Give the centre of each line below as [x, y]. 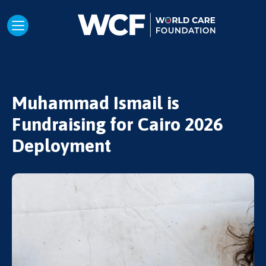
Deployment [61, 145]
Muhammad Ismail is [96, 103]
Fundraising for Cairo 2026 [117, 124]
